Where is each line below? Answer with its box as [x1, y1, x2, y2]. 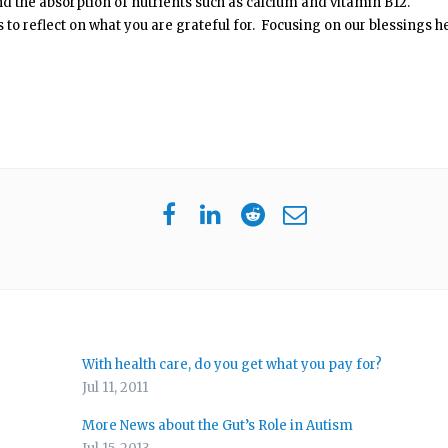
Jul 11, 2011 [81, 378, 148, 396]
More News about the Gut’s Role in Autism [81, 416, 353, 434]
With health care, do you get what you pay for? [81, 355, 382, 373]
